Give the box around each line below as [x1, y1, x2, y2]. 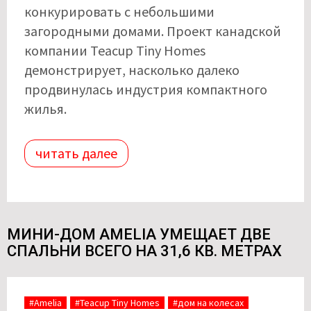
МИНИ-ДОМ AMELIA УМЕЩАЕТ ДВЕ [7, 226, 271, 244]
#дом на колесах [173, 296, 244, 310]
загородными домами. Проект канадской [24, 22, 281, 40]
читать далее [35, 144, 117, 162]
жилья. [24, 100, 67, 118]
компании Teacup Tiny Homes [24, 42, 205, 60]
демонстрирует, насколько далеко [24, 61, 239, 79]
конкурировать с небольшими [24, 3, 215, 21]
